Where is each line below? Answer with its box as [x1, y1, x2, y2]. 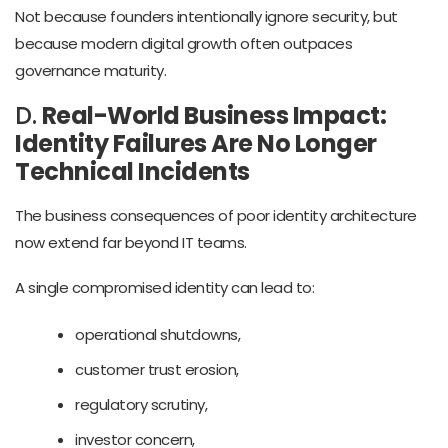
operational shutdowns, [75, 323, 240, 345]
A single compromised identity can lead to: [15, 276, 314, 298]
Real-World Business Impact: [41, 98, 386, 132]
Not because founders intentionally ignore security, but [15, 5, 398, 27]
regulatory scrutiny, [75, 393, 207, 415]
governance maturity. [15, 59, 166, 81]
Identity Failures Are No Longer [15, 126, 377, 160]
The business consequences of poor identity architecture [15, 204, 417, 226]
